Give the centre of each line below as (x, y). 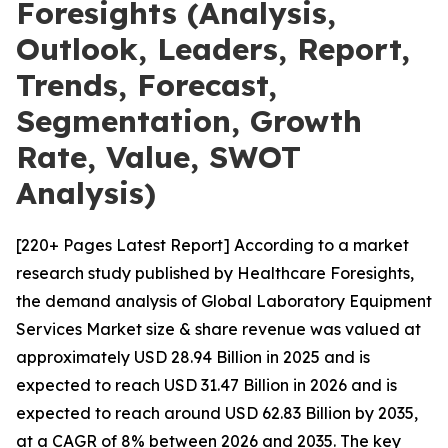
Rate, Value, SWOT (158, 157)
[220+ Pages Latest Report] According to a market (212, 245)
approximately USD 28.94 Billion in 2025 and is (193, 357)
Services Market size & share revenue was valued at (218, 329)
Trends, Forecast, (146, 85)
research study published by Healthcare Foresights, (215, 273)
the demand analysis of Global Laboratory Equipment (224, 301)
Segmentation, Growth (189, 121)
